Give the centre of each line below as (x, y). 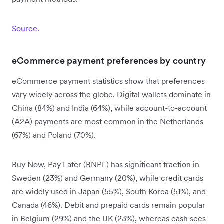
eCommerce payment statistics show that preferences (108, 81)
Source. (26, 29)
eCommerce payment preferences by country (109, 61)
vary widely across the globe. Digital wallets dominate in (111, 95)
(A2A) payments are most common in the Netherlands (108, 122)
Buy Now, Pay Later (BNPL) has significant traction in (106, 165)
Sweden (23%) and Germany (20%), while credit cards (108, 178)
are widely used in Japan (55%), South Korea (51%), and (109, 192)
